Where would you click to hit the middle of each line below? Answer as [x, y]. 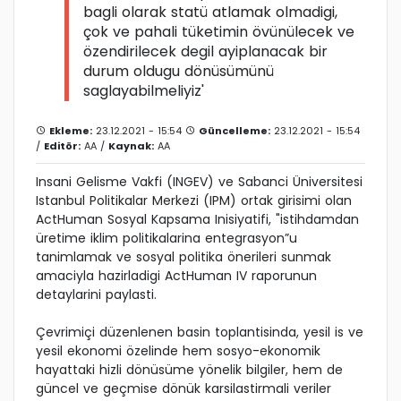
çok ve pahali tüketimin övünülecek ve [219, 32]
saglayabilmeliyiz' [144, 91]
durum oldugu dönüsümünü [179, 72]
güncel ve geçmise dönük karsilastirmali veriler [183, 389]
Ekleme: [71, 131]
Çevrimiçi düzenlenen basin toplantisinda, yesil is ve [200, 333]
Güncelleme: [235, 131]
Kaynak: [131, 146]
